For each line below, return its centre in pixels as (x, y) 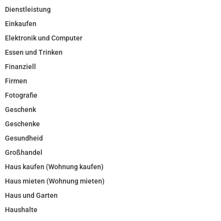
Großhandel (24, 152)
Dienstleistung (28, 9)
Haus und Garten (31, 195)
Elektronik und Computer (44, 38)
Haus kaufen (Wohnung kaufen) (54, 166)
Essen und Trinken (34, 52)
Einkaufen (21, 23)
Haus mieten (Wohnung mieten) (55, 181)
